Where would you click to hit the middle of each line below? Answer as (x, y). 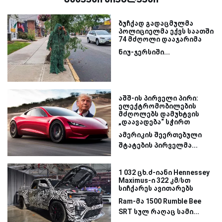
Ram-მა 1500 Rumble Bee (160, 201)
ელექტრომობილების (157, 106)
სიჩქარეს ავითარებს (156, 189)
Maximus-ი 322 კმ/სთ (154, 181)
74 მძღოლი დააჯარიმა (160, 39)
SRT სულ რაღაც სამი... (159, 212)
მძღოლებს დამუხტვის (159, 114)
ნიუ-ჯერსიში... (144, 52)
